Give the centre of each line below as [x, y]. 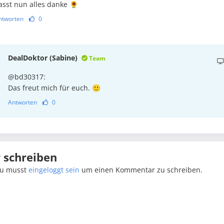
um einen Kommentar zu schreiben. [141, 170]
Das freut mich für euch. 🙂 [54, 88]
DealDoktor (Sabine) [44, 58]
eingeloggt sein [54, 170]
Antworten [22, 102]
